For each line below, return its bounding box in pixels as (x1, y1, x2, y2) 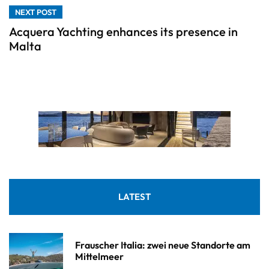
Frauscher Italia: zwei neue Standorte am (75, 238, 250, 251)
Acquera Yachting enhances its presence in (9, 23, 238, 39)
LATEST (118, 190, 151, 202)
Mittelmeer (75, 250, 124, 262)
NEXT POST (15, 7, 56, 17)
